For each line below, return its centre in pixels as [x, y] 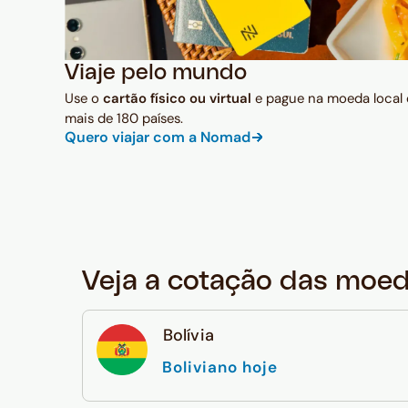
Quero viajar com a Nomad [157, 137]
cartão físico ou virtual [177, 98]
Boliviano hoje [219, 367]
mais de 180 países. [123, 118]
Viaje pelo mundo [155, 73]
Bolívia [188, 336]
